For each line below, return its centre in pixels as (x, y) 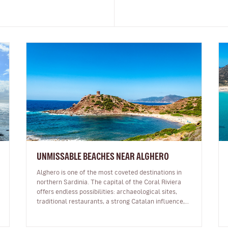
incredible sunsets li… (68, 210)
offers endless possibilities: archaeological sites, (107, 191)
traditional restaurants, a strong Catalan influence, (111, 201)
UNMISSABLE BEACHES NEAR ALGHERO (103, 156)
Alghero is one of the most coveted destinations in (109, 172)
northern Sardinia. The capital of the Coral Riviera (109, 181)
